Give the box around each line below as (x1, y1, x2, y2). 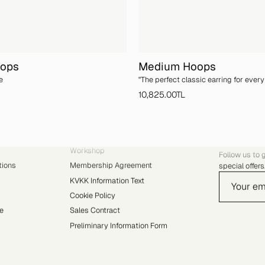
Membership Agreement (69, 160, 152, 171)
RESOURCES (69, 135, 118, 144)
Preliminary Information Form (69, 220, 167, 231)
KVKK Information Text (69, 175, 144, 186)
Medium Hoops (138, 59, 216, 74)
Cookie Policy (69, 190, 115, 201)
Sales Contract (69, 205, 120, 216)
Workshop (69, 145, 105, 156)
